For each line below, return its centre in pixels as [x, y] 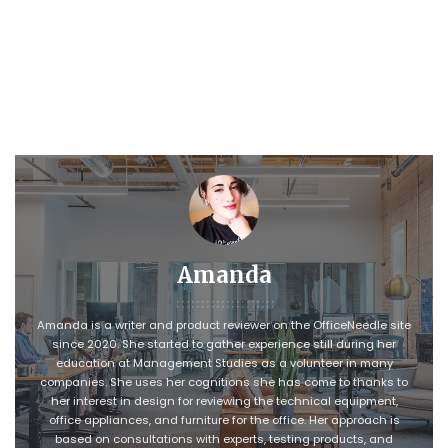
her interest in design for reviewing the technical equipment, [224, 401]
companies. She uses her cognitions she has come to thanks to [224, 382]
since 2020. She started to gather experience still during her [224, 344]
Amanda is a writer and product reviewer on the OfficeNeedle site [224, 325]
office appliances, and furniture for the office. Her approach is [224, 420]
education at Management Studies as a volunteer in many [224, 363]
